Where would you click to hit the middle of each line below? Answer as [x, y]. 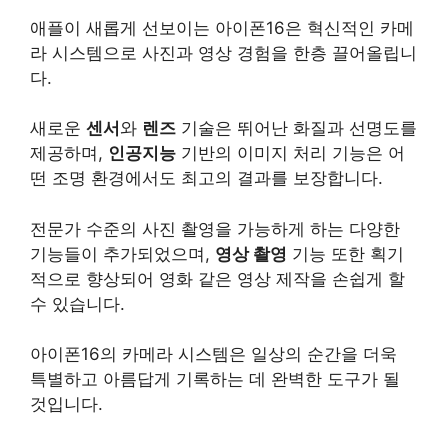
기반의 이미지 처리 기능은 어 [290, 153]
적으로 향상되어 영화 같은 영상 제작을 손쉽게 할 [217, 278]
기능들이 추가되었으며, [122, 253]
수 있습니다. [77, 303]
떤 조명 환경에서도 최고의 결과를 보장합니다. [206, 178]
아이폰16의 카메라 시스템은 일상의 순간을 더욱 [213, 354]
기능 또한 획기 [345, 253]
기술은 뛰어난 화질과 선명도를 [296, 128]
